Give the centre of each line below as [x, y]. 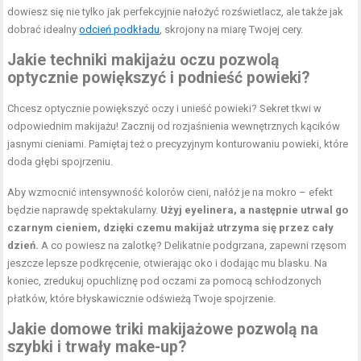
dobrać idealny [44, 29]
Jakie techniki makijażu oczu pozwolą [143, 60]
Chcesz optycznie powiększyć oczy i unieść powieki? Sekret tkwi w [165, 108]
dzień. [23, 245]
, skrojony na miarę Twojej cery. [232, 29]
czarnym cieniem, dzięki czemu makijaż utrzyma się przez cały [171, 227]
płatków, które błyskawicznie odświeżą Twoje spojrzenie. [142, 298]
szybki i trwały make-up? [97, 346]
